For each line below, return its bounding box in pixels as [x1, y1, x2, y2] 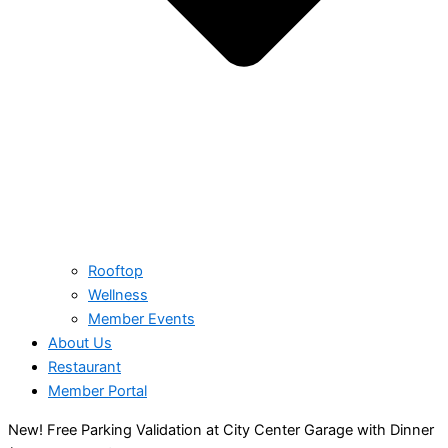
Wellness [88, 286, 148, 305]
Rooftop [88, 262, 143, 281]
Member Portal [48, 382, 147, 401]
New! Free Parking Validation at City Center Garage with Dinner [8, 420, 434, 439]
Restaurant [48, 358, 121, 377]
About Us [48, 334, 112, 353]
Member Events [88, 310, 195, 329]
